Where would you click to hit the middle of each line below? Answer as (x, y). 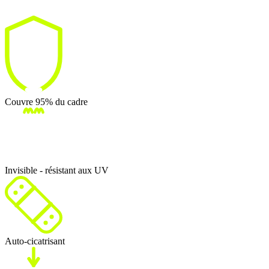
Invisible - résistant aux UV (57, 171)
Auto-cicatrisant (35, 241)
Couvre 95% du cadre (46, 102)
